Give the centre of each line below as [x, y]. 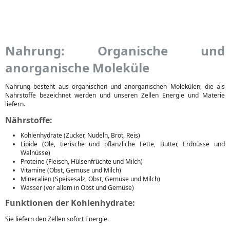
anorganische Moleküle [77, 68]
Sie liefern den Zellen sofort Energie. [57, 219]
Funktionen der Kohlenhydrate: [70, 203]
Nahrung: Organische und [115, 51]
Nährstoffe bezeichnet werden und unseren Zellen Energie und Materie [115, 95]
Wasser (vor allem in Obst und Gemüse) [77, 188]
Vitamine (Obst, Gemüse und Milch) [71, 170]
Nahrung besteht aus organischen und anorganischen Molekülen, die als [115, 87]
